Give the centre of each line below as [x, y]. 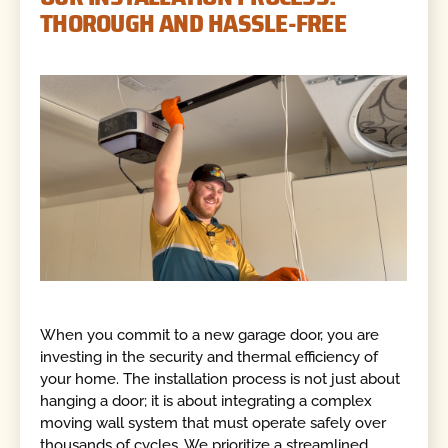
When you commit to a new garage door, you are [210, 334]
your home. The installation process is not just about [220, 378]
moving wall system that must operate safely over [213, 422]
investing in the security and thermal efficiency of [209, 356]
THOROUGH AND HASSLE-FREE [193, 23]
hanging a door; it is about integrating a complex [206, 400]
